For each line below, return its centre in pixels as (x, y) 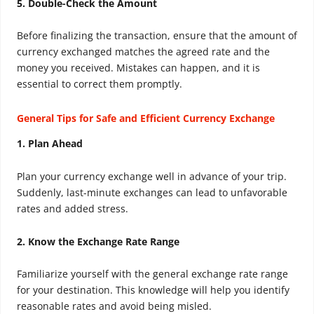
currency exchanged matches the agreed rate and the (143, 52)
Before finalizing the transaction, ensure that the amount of (157, 36)
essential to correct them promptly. (100, 84)
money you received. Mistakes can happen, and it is (138, 68)
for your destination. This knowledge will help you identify (153, 290)
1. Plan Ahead (50, 143)
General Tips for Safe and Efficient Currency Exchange (146, 118)
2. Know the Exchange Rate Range (98, 241)
